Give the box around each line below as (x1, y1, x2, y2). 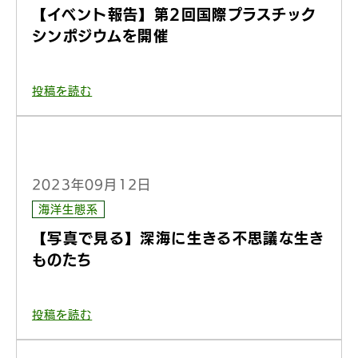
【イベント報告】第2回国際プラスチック (32, 7, 317, 22)
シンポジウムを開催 (32, 29, 169, 43)
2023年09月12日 (32, 178, 152, 191)
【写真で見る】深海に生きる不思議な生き (32, 231, 325, 245)
